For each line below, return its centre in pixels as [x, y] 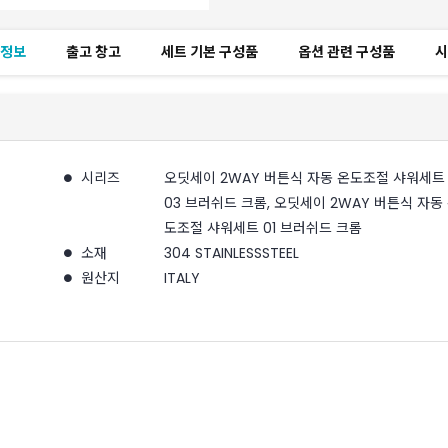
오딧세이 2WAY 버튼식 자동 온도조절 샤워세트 [304, 178]
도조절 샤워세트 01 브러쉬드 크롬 [263, 228]
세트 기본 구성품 [209, 52]
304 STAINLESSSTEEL [231, 253]
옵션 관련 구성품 [346, 52]
